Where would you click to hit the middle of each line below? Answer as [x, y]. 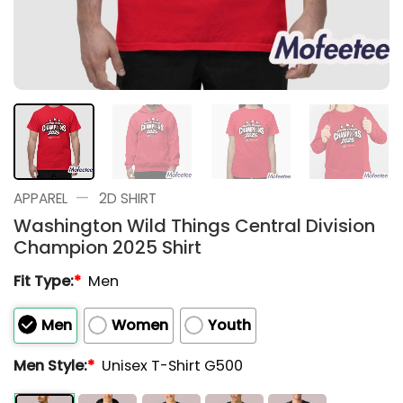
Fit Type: [44, 281]
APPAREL [40, 198]
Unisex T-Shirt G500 [173, 366]
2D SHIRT [127, 198]
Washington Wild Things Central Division [194, 225]
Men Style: [50, 366]
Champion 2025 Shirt [107, 247]
